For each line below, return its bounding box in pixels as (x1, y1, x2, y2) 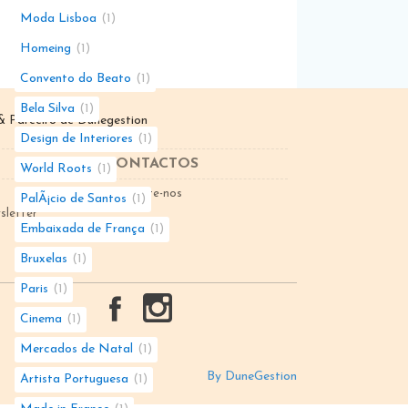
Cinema (20, 312, 62, 326)
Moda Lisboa (20, 12, 97, 25)
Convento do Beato (20, 72, 131, 86)
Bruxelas (20, 252, 67, 266)
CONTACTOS (106, 157, 199, 171)
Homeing (20, 42, 71, 56)
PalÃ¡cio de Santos (20, 192, 127, 206)
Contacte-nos (107, 188, 182, 199)
